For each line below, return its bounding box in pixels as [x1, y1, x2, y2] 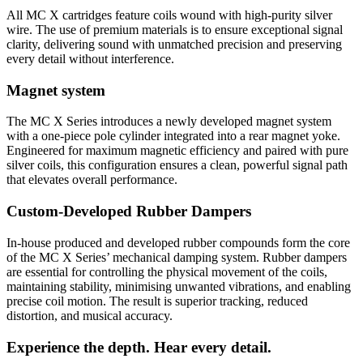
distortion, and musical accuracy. [6, 308, 173, 322]
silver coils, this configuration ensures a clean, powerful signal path [6, 158, 348, 173]
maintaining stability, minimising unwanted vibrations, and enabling [6, 279, 351, 293]
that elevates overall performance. [6, 173, 177, 187]
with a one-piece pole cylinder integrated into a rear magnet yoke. [6, 129, 340, 143]
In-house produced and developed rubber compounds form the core [6, 235, 350, 250]
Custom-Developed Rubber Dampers [6, 203, 251, 220]
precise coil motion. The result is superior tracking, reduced [6, 293, 308, 308]
